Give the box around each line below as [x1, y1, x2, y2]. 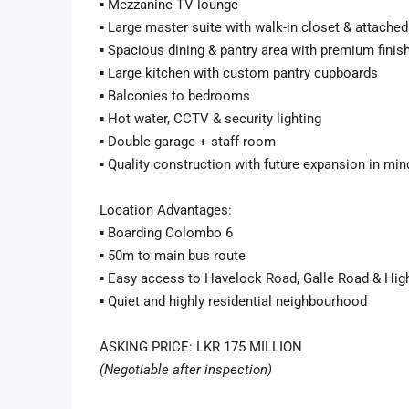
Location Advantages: [100, 202, 232, 218]
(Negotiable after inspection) [100, 362, 272, 378]
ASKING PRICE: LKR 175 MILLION [100, 339, 302, 355]
